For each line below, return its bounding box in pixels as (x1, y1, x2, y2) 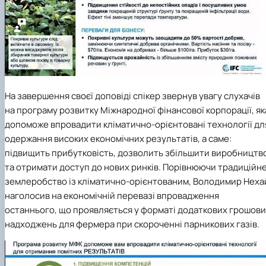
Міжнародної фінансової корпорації (100, 103, 252, 116)
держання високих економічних (10, 132, 146, 145)
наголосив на (5, 189, 62, 202)
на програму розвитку (5, 103, 100, 116)
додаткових (178, 203, 229, 216)
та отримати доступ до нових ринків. (5, 160, 163, 173)
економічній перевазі (64, 189, 157, 202)
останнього (5, 203, 55, 216)
